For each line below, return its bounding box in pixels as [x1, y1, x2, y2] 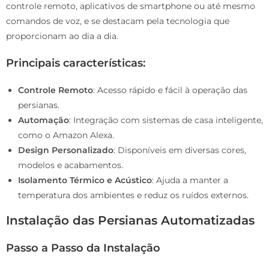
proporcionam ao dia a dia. [6, 31, 118, 42]
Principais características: [6, 56, 145, 70]
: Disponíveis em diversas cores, [113, 145, 246, 156]
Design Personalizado [18, 145, 113, 156]
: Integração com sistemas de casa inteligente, [69, 115, 263, 126]
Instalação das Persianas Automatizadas [6, 213, 255, 228]
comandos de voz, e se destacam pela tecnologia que [6, 16, 229, 27]
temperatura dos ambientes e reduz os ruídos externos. [18, 190, 249, 201]
